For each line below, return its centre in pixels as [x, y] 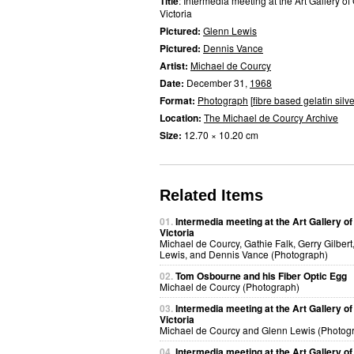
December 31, [218, 83]
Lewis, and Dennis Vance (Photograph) [244, 254]
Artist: [175, 66]
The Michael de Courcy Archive [271, 117]
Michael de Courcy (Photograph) [230, 286]
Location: [182, 118]
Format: [179, 100]
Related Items [211, 195]
